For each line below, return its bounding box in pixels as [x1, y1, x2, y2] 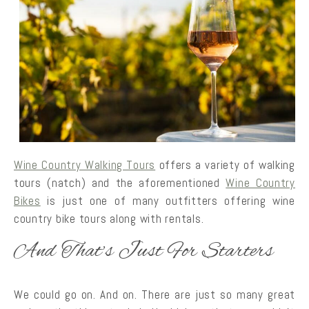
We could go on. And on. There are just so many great [14, 286, 295, 302]
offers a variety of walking [155, 157, 295, 172]
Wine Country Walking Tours [14, 157, 156, 172]
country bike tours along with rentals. [14, 210, 204, 226]
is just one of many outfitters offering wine [40, 192, 295, 208]
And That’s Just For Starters [14, 237, 274, 266]
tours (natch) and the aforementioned [14, 175, 226, 190]
